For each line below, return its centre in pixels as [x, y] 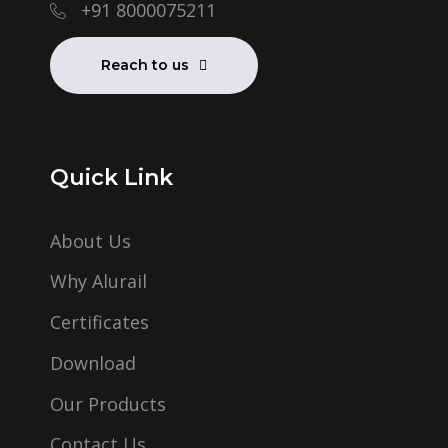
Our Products [108, 403]
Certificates [99, 322]
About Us [90, 240]
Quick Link [111, 178]
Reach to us [145, 65]
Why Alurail [98, 281]
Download [93, 362]
